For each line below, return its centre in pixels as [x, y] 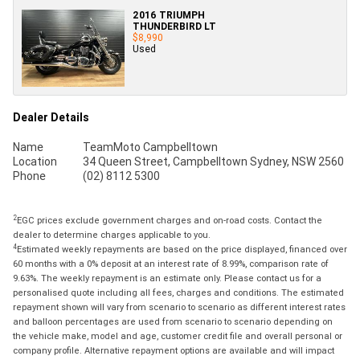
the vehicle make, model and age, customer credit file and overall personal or [178, 335]
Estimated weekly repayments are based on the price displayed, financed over [182, 249]
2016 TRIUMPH [169, 14]
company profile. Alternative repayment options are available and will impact [174, 350]
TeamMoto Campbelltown [150, 147]
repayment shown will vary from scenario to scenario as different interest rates [179, 307]
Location [35, 161]
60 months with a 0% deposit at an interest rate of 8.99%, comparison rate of [171, 263]
